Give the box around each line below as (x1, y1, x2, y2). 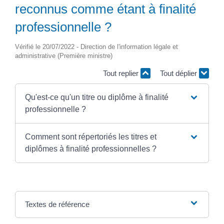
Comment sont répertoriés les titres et (24, 132, 156, 141)
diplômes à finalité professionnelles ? (24, 144, 156, 153)
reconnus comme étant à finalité (15, 1, 196, 16)
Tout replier (103, 68, 140, 77)
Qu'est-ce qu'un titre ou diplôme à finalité (24, 93, 168, 102)
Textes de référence (24, 200, 89, 209)
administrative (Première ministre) (15, 51, 112, 59)
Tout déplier (160, 68, 199, 77)
